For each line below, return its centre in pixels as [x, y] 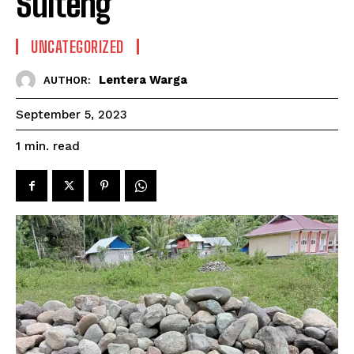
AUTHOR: [67, 81]
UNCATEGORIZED [77, 46]
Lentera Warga [143, 80]
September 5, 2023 [72, 115]
